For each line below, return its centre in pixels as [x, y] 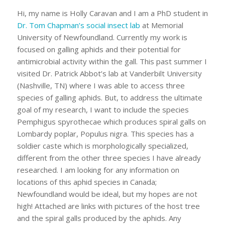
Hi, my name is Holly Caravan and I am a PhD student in [112, 13]
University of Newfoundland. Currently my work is [102, 37]
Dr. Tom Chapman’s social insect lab [78, 25]
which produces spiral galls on [153, 121]
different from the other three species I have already [109, 157]
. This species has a [160, 133]
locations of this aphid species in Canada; [87, 182]
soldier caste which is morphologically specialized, [102, 145]
